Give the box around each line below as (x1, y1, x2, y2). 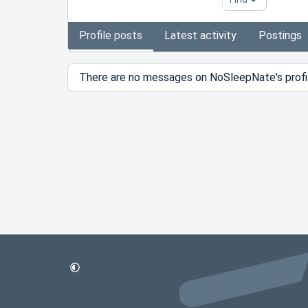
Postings (258, 29, 302, 43)
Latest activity (164, 29, 236, 43)
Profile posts (79, 29, 142, 43)
